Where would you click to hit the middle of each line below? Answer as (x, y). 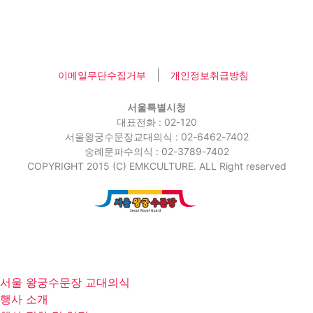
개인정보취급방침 (209, 75)
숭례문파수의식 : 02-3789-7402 (156, 151)
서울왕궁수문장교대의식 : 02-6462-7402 (156, 136)
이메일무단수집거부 (102, 75)
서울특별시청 (156, 107)
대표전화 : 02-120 (156, 122)
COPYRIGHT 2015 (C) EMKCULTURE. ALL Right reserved (156, 166)
